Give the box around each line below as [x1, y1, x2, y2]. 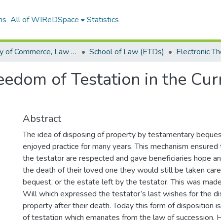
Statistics [86, 14, 119, 25]
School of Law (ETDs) [89, 46, 164, 57]
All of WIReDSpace [10, 14, 79, 25]
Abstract [23, 112, 61, 125]
